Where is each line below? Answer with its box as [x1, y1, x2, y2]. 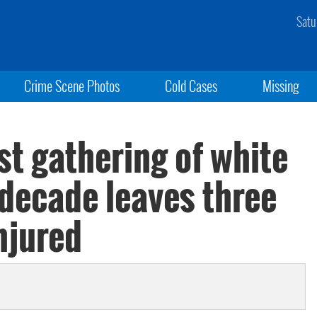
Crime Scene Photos [23, 75, 120, 96]
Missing [263, 75, 300, 96]
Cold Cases [164, 75, 217, 96]
